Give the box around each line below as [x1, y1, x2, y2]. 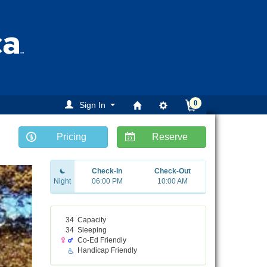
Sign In [79, 100, 105, 110]
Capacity [77, 216, 106, 225]
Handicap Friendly [77, 246, 137, 255]
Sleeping [77, 226, 107, 235]
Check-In [92, 167, 123, 176]
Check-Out [154, 167, 191, 176]
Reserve [152, 132, 188, 142]
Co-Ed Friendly [77, 236, 126, 245]
